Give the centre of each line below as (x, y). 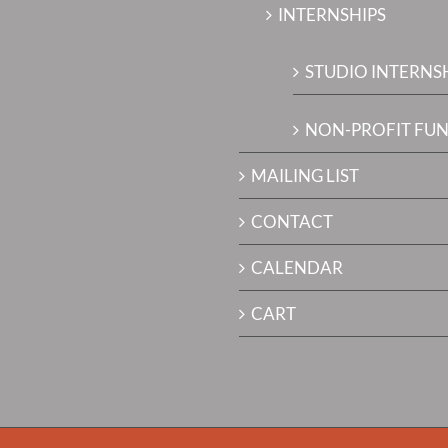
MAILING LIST (305, 175)
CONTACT (292, 221)
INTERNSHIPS (332, 14)
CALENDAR (297, 267)
